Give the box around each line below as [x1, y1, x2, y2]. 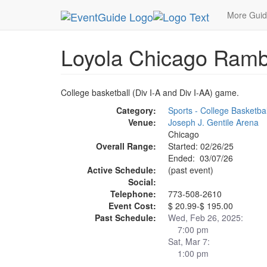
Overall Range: [96, 140, 156, 152]
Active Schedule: [87, 164, 156, 176]
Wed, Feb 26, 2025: [168, 212, 243, 223]
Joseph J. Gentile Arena [168, 116, 259, 128]
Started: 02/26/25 [168, 140, 234, 152]
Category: [116, 104, 156, 116]
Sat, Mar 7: [168, 235, 210, 247]
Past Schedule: [95, 212, 156, 223]
